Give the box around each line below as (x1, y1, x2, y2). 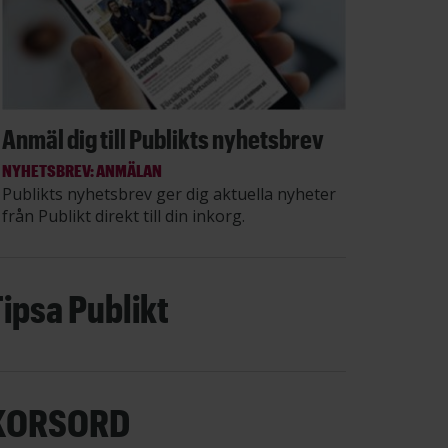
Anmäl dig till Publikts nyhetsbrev (2, 122, 324, 154)
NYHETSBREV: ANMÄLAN (2, 159, 162, 180)
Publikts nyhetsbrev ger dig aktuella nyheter (2, 182, 336, 205)
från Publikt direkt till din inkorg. (2, 204, 245, 227)
